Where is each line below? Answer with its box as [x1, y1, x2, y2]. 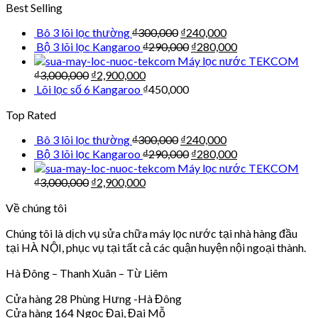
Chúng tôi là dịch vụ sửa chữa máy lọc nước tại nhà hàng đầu [6, 226, 297, 240]
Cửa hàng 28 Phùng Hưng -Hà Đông [6, 291, 182, 305]
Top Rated [6, 107, 56, 121]
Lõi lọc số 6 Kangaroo [36, 82, 141, 96]
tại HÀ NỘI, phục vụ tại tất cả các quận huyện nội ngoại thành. [6, 240, 306, 254]
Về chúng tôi [6, 200, 67, 214]
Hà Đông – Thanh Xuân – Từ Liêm [6, 265, 168, 280]
